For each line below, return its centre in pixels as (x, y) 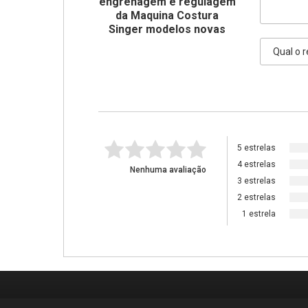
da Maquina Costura (167, 15)
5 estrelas (256, 148)
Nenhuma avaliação (168, 170)
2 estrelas (256, 197)
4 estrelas (256, 164)
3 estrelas (256, 181)
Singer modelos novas (167, 29)
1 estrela (259, 214)
